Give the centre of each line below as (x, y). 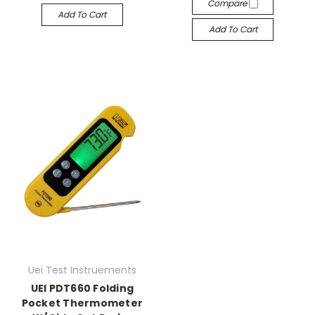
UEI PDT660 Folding (82, 289)
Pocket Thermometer (82, 303)
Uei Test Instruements (82, 270)
